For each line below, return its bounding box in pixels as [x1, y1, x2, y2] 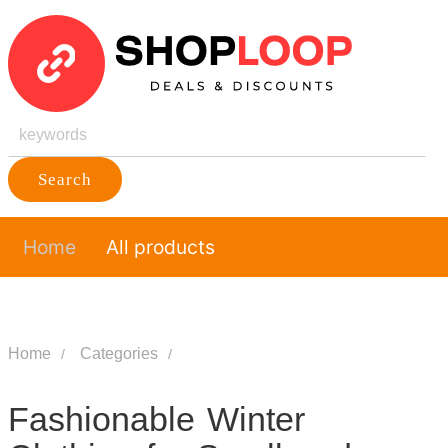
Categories [79, 338, 158, 369]
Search [37, 170, 92, 189]
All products [105, 235, 215, 259]
